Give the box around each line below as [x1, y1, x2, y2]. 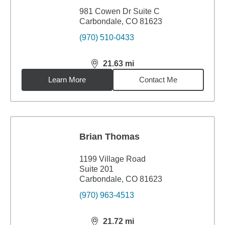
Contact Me [139, 75, 178, 84]
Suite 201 [79, 165, 114, 173]
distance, [90, 63, 127, 72]
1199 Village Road [79, 155, 146, 163]
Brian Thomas [79, 132, 140, 142]
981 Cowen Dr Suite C [79, 7, 160, 16]
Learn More [48, 75, 86, 84]
